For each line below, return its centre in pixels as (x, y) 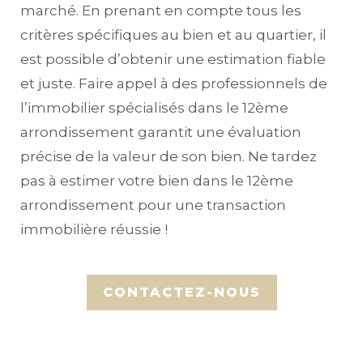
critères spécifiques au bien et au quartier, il (173, 34)
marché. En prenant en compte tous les (161, 10)
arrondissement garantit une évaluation (161, 132)
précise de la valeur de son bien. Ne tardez (169, 156)
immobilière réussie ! (94, 229)
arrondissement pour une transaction (153, 205)
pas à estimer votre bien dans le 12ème (157, 180)
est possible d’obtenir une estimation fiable (173, 59)
